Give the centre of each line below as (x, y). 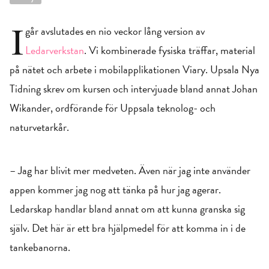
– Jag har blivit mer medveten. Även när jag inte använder (130, 170)
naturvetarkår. (39, 127)
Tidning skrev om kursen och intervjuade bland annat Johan (134, 89)
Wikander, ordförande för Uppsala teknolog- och (113, 108)
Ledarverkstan (55, 50)
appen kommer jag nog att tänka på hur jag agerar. (115, 189)
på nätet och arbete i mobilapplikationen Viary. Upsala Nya (134, 69)
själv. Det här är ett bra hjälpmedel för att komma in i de (128, 228)
